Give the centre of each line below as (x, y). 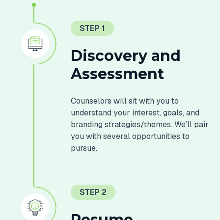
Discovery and (126, 56)
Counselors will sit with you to (125, 101)
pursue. (84, 148)
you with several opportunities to (130, 137)
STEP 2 (93, 192)
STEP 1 (93, 28)
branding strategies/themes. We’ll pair (140, 125)
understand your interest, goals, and (135, 113)
